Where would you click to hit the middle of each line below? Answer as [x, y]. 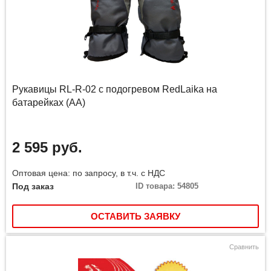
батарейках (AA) [49, 103]
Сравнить [244, 247]
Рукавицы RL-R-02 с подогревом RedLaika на [115, 90]
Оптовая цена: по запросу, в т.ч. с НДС [89, 173]
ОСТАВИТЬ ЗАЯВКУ [135, 217]
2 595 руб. [47, 148]
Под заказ [33, 187]
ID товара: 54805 [167, 186]
